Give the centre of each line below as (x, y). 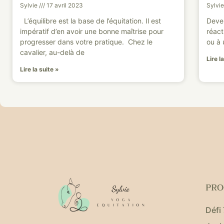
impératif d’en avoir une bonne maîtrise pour (92, 31)
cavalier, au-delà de (52, 52)
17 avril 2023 (64, 5)
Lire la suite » (39, 69)
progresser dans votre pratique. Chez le (86, 41)
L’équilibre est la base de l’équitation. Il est (90, 20)
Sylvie (29, 5)
